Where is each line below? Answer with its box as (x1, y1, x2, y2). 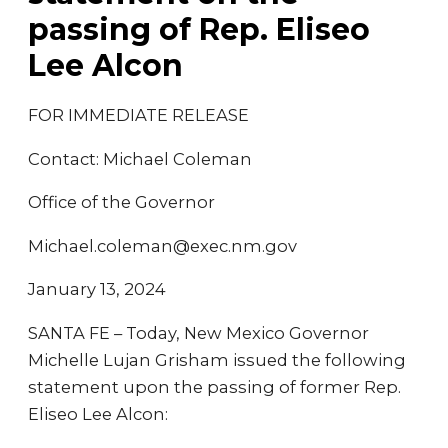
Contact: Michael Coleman (28, 148, 252, 169)
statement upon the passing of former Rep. (28, 376, 401, 397)
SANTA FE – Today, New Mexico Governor (28, 322, 369, 343)
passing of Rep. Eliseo (28, 11, 370, 48)
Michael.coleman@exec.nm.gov (28, 235, 297, 256)
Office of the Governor (28, 192, 215, 212)
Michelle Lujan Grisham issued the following (28, 349, 406, 370)
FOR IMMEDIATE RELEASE (28, 105, 249, 125)
